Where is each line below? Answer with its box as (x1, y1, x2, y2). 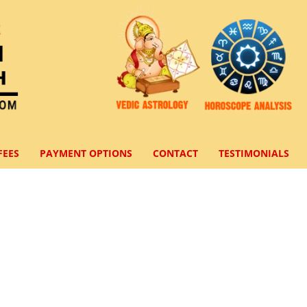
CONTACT (152, 147, 198, 160)
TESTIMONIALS (218, 147, 289, 160)
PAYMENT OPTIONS (39, 147, 132, 160)
